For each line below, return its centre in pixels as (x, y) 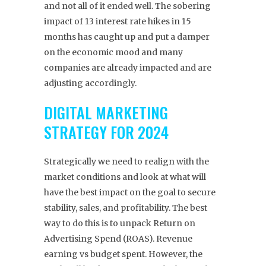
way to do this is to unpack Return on (120, 224)
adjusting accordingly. (90, 83)
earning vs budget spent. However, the (123, 254)
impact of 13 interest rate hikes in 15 (118, 22)
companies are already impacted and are (128, 68)
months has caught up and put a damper (127, 37)
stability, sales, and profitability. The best (126, 208)
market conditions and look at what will (125, 177)
